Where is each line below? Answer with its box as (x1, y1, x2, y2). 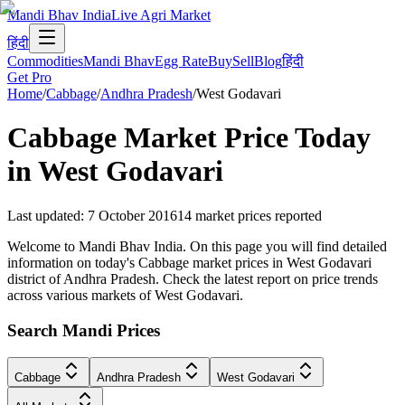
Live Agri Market (111, 7, 211, 23)
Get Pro (7, 70, 52, 85)
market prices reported (195, 207, 322, 223)
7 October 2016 (88, 207, 177, 223)
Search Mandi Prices (7, 320, 160, 340)
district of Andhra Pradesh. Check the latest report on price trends (7, 270, 378, 287)
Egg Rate (155, 53, 208, 69)
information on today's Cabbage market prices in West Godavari (7, 254, 372, 270)
